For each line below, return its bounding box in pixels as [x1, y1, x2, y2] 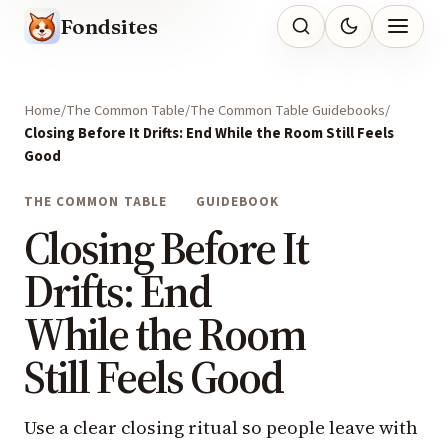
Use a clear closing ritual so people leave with [24, 415, 418, 441]
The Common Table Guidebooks [190, 100, 385, 122]
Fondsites [60, 13, 158, 39]
